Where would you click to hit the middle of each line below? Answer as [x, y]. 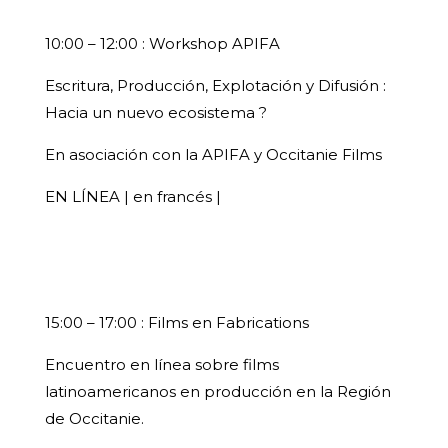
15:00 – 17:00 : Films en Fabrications [176, 323]
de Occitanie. [94, 419]
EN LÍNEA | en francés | [132, 197]
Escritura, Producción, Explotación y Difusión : [215, 86]
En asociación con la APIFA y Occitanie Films [213, 155]
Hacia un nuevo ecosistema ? [155, 113]
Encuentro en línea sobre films [161, 365]
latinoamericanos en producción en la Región [217, 392]
